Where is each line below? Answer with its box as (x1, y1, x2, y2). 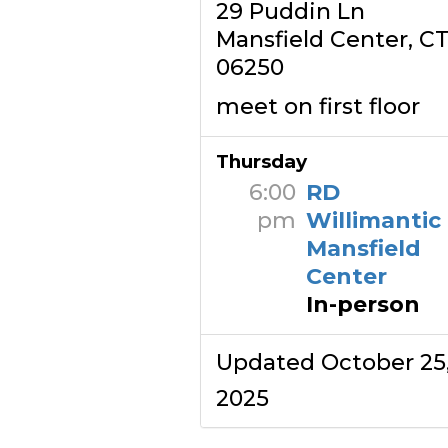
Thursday (215, 150, 307, 173)
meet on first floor (215, 93, 420, 120)
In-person (305, 291, 420, 318)
